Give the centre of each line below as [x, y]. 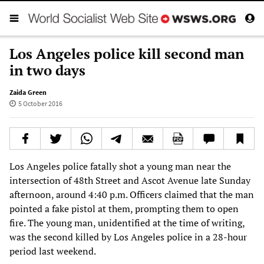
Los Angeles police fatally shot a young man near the [120, 166]
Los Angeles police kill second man [127, 53]
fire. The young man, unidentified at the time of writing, [127, 222]
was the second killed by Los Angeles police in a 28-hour [128, 237]
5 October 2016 [40, 103]
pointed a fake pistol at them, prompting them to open [124, 208]
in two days [47, 70]
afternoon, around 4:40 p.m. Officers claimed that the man [132, 194]
